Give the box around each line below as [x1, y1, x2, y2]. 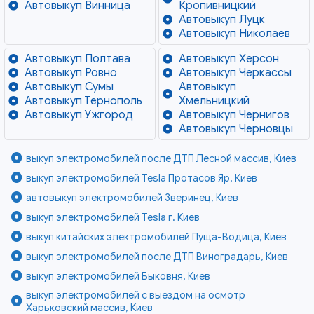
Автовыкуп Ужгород [24, 108, 133, 123]
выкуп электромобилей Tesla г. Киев [26, 211, 200, 224]
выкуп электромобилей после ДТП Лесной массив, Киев [26, 152, 297, 165]
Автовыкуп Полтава [24, 52, 130, 67]
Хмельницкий [178, 94, 250, 109]
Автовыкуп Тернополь [24, 94, 142, 109]
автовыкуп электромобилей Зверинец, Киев [26, 191, 239, 205]
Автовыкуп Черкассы [178, 66, 292, 81]
